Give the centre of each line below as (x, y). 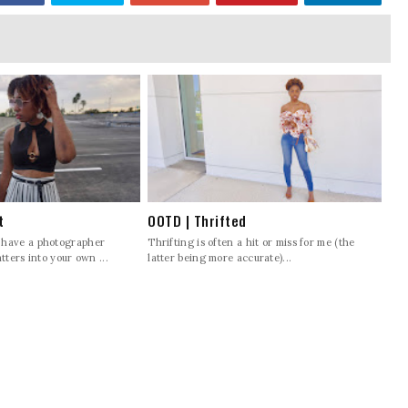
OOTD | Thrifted (197, 221)
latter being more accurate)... (220, 258)
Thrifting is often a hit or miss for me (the (251, 243)
